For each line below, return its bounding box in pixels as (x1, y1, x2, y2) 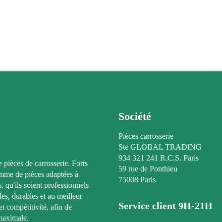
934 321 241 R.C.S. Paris (118, 153, 199, 162)
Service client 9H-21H (118, 200, 213, 211)
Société (118, 110, 151, 122)
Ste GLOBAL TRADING (118, 142, 202, 151)
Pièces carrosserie (118, 131, 173, 140)
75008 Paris (118, 175, 156, 184)
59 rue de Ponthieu (118, 164, 177, 173)
